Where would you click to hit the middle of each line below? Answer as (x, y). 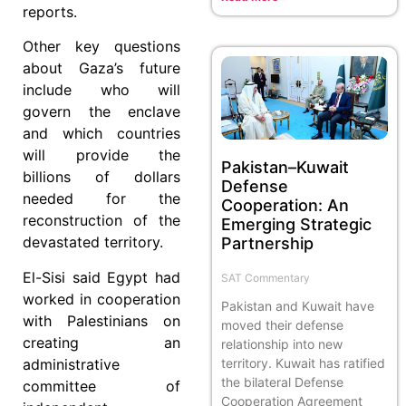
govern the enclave (101, 112)
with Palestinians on (101, 320)
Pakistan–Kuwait (285, 167)
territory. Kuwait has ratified (303, 362)
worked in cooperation (101, 299)
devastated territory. (93, 242)
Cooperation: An (285, 205)
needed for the (101, 199)
